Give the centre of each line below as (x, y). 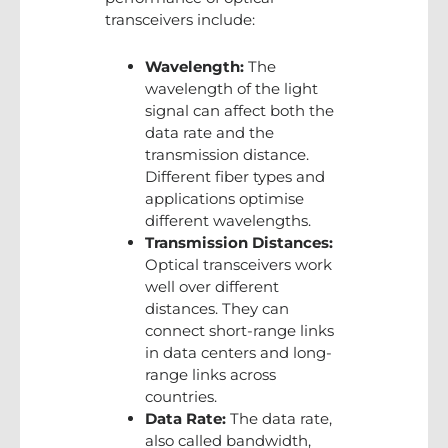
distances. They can (217, 308)
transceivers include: (180, 19)
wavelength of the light (231, 88)
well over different (212, 286)
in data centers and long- (238, 352)
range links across (210, 374)
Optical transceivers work (238, 264)
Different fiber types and (235, 176)
